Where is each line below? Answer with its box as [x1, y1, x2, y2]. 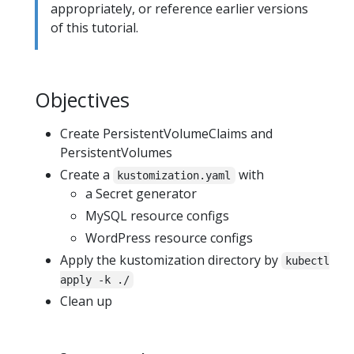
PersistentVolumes [60, 144, 172, 162]
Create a [60, 166, 113, 184]
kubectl [285, 254, 330, 268]
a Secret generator [85, 185, 197, 203]
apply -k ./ [60, 273, 130, 287]
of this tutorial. [51, 18, 138, 36]
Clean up [60, 292, 112, 311]
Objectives [35, 85, 130, 113]
